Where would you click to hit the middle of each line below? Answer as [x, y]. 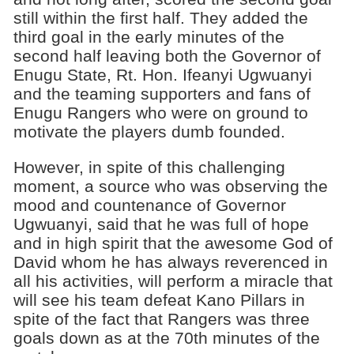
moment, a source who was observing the [170, 186]
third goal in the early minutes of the [149, 37]
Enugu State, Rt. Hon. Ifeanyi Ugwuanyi [162, 75]
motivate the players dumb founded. [149, 132]
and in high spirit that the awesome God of [173, 243]
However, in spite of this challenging [149, 167]
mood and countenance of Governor [149, 205]
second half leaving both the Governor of [167, 56]
